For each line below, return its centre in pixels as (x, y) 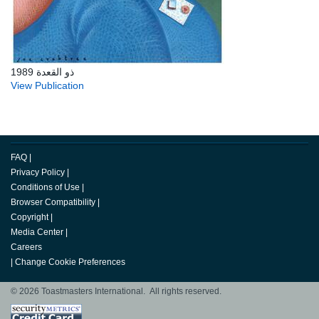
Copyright (30, 218)
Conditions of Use (45, 188)
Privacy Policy (38, 173)
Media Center (37, 232)
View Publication (47, 86)
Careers (26, 247)
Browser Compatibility (53, 203)
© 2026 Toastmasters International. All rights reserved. (116, 292)
